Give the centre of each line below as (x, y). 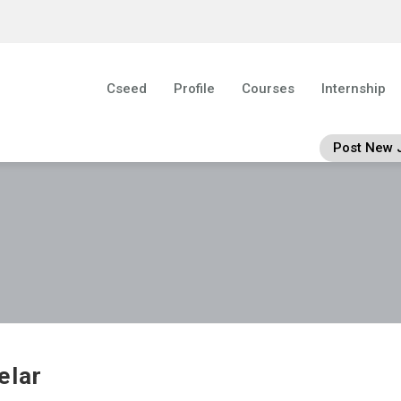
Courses (269, 89)
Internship (354, 89)
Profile (195, 89)
